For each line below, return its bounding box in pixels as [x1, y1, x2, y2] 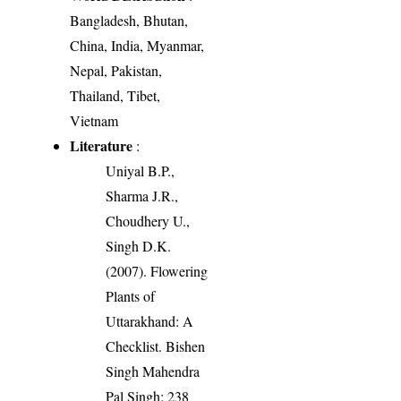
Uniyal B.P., [106, 161, 175, 181]
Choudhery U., [106, 211, 191, 231]
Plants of [106, 286, 156, 306]
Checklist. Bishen [106, 337, 206, 356]
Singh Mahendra [106, 362, 200, 381]
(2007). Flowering [106, 261, 209, 281]
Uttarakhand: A [106, 311, 194, 331]
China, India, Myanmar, [70, 36, 205, 55]
